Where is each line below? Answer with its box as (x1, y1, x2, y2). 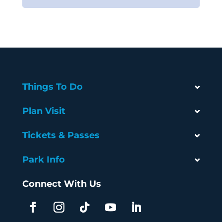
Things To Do (22, 81, 83, 93)
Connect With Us (22, 178, 101, 190)
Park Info (22, 154, 65, 166)
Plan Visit (22, 106, 65, 117)
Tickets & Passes (22, 130, 100, 141)
